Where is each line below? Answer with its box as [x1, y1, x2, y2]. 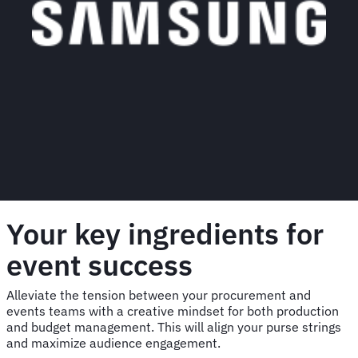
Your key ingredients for [6, 215, 324, 253]
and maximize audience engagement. [6, 335, 221, 352]
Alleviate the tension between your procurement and [6, 287, 311, 304]
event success [6, 246, 193, 284]
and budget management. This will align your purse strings [6, 319, 341, 336]
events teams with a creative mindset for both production [6, 303, 339, 320]
